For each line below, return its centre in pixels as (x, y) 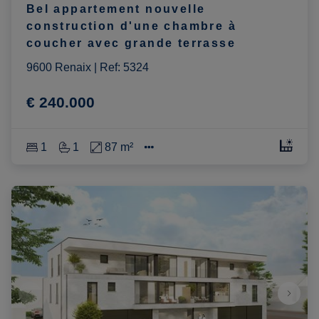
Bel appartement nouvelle (116, 9)
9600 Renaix (58, 68)
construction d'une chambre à (131, 26)
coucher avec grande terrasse (131, 43)
